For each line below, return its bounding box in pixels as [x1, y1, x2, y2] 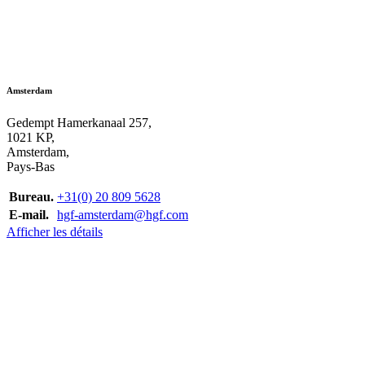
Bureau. [9, 189, 54, 204]
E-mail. [9, 207, 49, 222]
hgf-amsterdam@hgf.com [57, 207, 188, 222]
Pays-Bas [7, 159, 55, 174]
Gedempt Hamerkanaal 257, [7, 115, 152, 130]
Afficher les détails [7, 224, 103, 239]
